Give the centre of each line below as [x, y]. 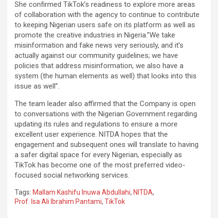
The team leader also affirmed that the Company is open [105, 104]
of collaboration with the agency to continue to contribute [107, 15]
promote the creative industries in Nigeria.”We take [95, 35]
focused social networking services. [72, 175]
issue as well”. [37, 86]
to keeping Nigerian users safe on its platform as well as [105, 25]
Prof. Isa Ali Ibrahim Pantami [58, 202]
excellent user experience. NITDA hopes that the [91, 135]
